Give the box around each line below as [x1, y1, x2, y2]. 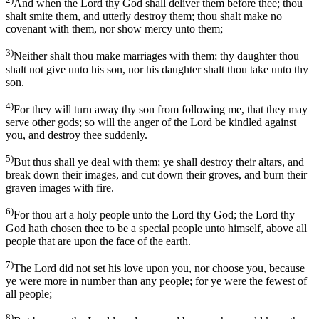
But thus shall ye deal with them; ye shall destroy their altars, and [14, 156, 304, 169]
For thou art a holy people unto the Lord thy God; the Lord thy [14, 209, 295, 221]
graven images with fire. [6, 182, 114, 194]
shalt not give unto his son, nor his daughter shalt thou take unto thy [6, 63, 308, 75]
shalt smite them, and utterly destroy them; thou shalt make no [6, 10, 282, 23]
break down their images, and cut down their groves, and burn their [6, 169, 307, 182]
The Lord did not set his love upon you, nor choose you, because [14, 262, 305, 275]
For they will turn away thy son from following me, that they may [14, 103, 308, 116]
